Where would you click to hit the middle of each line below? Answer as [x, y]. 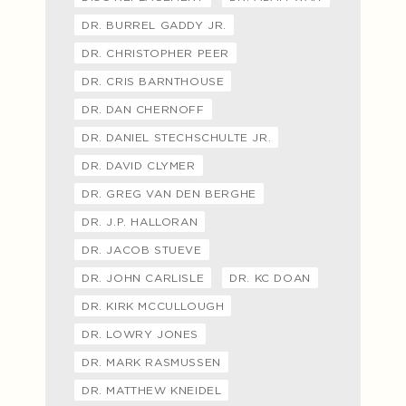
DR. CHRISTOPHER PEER [155, 53]
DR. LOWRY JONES [140, 333]
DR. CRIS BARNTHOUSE [153, 81]
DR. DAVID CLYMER [139, 165]
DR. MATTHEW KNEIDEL [152, 390]
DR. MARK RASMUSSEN [151, 362]
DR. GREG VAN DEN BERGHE [169, 193]
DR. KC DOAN [270, 277]
